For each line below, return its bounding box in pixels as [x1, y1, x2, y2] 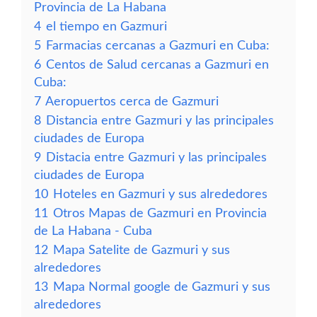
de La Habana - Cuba [34, 225, 152, 237]
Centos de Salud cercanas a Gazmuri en [46, 59, 269, 71]
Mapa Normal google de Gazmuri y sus [53, 281, 270, 293]
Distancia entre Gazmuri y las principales [46, 115, 274, 127]
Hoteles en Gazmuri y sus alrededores [53, 188, 267, 200]
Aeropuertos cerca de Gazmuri [45, 96, 219, 108]
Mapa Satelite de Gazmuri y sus [53, 244, 230, 256]
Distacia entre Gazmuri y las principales [46, 151, 267, 163]
